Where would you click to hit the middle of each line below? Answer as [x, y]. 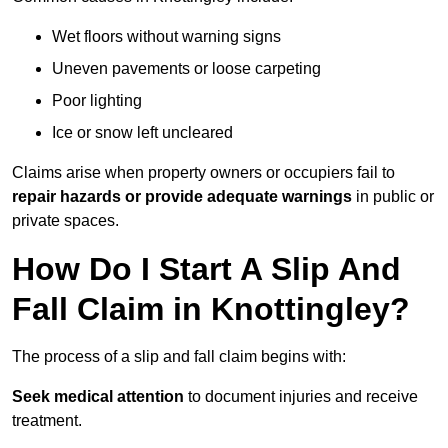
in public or [393, 197]
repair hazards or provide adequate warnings [182, 197]
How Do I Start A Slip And [206, 269]
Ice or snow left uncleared [142, 133]
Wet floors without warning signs [166, 37]
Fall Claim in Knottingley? [211, 309]
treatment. [47, 421]
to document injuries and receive [301, 397]
